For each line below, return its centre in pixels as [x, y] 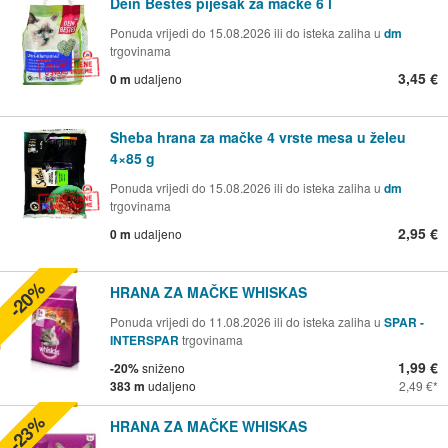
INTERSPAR [146, 339]
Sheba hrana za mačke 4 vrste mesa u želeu [258, 136]
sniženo [162, 367]
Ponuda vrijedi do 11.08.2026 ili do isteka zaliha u [247, 321]
